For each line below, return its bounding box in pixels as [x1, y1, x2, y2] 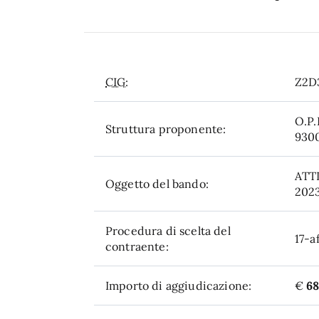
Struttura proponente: [105, 122, 226, 136]
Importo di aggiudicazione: [105, 278, 252, 293]
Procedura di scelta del [105, 224, 231, 238]
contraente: [105, 239, 169, 253]
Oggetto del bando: [105, 177, 209, 191]
